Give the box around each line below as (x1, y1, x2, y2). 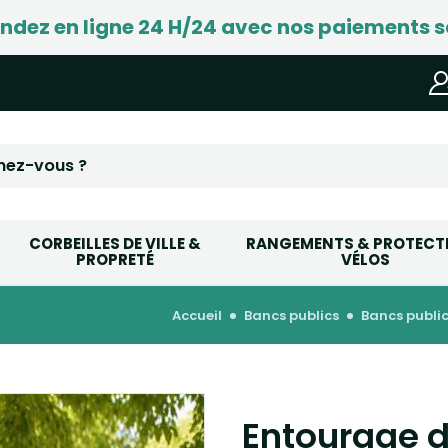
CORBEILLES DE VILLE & (28, 233, 201, 254)
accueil (181, 306, 222, 325)
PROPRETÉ (75, 249, 154, 270)
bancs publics (252, 306, 339, 325)
